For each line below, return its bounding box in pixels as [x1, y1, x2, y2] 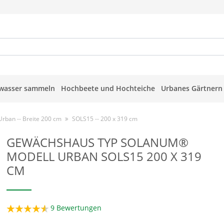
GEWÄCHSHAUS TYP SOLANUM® [6, 134, 189, 150]
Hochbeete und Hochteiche [61, 83, 155, 93]
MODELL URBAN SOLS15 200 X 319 [6, 148, 202, 164]
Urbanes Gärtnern [161, 83, 222, 93]
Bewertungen [54, 203, 102, 212]
